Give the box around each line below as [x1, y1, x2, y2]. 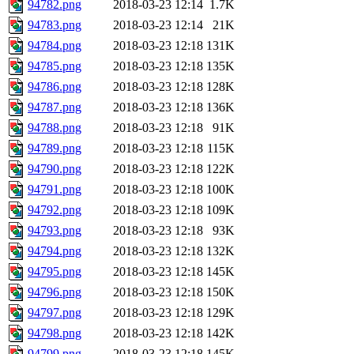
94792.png [28, 203, 81, 217]
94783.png [28, 18, 81, 32]
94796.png [28, 285, 81, 299]
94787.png [28, 100, 81, 115]
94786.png [28, 80, 81, 94]
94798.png [28, 326, 81, 341]
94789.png [28, 141, 81, 156]
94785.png [28, 59, 81, 73]
